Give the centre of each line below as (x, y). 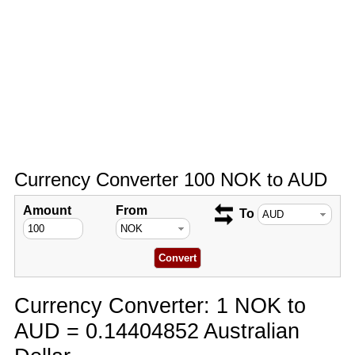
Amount (47, 210)
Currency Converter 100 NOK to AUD (170, 179)
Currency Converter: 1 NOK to (160, 305)
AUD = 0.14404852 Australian (157, 331)
